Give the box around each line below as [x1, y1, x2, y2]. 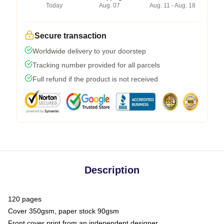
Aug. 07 [99, 1, 120, 9]
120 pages [8, 194, 41, 203]
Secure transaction [34, 31, 106, 40]
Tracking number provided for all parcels [32, 60, 160, 69]
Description [84, 164, 139, 175]
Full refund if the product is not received [32, 74, 158, 83]
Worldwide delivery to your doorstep [32, 46, 146, 55]
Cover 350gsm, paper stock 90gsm [8, 206, 119, 215]
